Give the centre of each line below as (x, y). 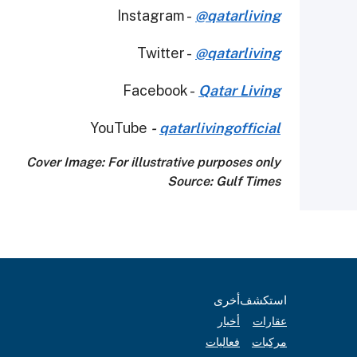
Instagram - (156, 16)
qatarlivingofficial (220, 128)
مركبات (269, 342)
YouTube (120, 128)
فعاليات (223, 342)
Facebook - (161, 91)
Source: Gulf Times (224, 182)
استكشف (263, 300)
